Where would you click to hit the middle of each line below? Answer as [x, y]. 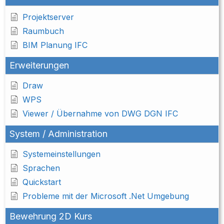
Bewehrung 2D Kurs [51, 216]
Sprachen [41, 168]
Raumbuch [43, 31]
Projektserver [48, 17]
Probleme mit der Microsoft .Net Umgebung [106, 196]
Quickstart [42, 182]
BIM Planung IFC [55, 45]
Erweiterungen [39, 65]
